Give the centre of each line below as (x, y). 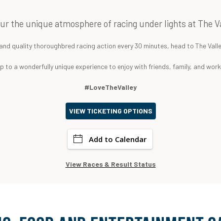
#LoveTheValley (110, 87)
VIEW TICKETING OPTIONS (110, 111)
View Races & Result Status (110, 164)
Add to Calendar (117, 139)
